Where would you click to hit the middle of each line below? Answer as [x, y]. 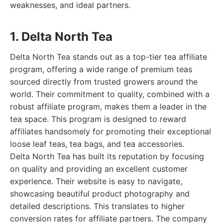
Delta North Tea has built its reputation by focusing [107, 156]
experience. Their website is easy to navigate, [96, 181]
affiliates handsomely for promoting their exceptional [111, 131]
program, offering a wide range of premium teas [101, 69]
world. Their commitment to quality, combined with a [110, 94]
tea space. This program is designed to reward [98, 119]
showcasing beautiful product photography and [100, 194]
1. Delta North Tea [61, 37]
